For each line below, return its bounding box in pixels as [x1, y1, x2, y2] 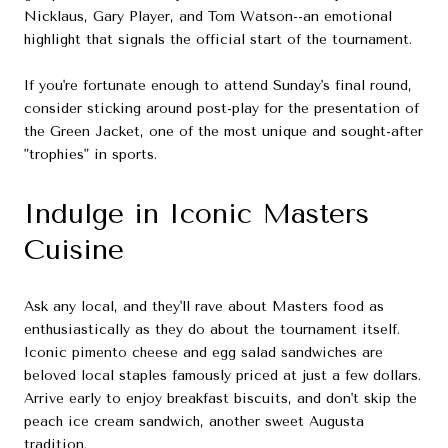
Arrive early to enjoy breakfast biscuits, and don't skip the [24, 389, 417, 407]
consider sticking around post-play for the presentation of [24, 100, 419, 118]
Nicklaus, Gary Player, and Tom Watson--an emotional [24, 8, 392, 26]
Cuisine [24, 233, 124, 267]
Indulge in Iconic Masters [24, 197, 369, 231]
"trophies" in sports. [24, 146, 157, 164]
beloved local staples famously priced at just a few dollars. [24, 366, 421, 384]
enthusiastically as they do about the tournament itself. [24, 320, 400, 338]
